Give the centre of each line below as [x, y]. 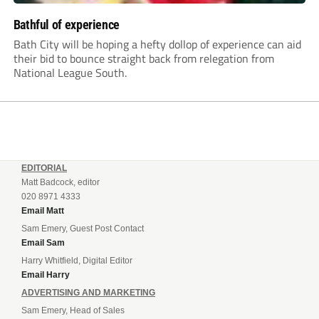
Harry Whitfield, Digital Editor [77, 261]
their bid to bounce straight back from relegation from [143, 59]
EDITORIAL [44, 168]
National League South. [70, 73]
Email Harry [46, 275]
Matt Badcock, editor [61, 183]
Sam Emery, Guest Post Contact [83, 229]
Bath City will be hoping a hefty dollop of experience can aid [157, 45]
